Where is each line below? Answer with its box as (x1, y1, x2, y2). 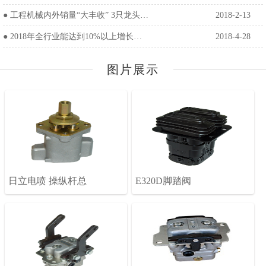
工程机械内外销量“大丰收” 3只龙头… (8, 10, 148, 20)
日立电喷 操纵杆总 (8, 175, 87, 186)
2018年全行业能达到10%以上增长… (8, 31, 142, 41)
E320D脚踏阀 (135, 175, 192, 186)
